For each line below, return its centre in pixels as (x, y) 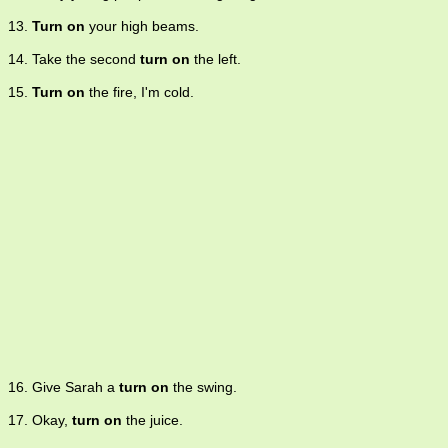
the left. (215, 59)
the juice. (152, 420)
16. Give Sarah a (63, 387)
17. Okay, (40, 420)
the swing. (203, 387)
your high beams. (142, 26)
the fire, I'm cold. (139, 92)
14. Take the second (74, 59)
